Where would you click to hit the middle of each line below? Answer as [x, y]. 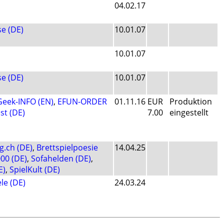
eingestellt [189, 113]
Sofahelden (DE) [61, 159]
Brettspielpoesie [67, 148]
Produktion [191, 102]
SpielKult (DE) [35, 170]
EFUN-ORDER [82, 102]
